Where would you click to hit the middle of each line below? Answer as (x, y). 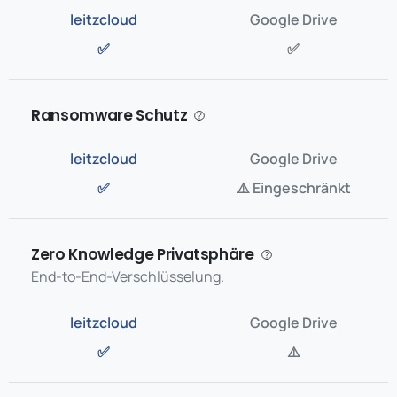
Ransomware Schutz (109, 115)
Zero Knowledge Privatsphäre (143, 254)
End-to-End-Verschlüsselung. (128, 276)
